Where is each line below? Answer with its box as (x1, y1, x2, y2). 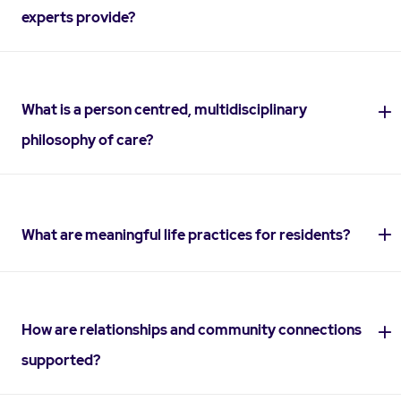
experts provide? (21, 7, 135, 27)
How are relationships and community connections (21, 320, 362, 339)
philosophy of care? (21, 130, 153, 149)
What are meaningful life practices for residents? (21, 225, 350, 244)
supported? (21, 350, 100, 370)
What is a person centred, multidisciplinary (21, 99, 307, 119)
